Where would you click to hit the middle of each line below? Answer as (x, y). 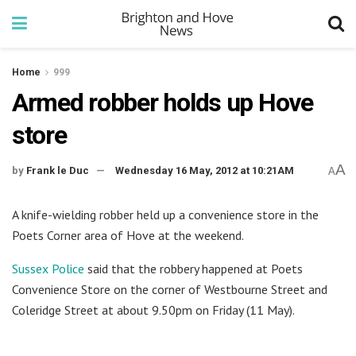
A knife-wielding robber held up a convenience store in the (165, 214)
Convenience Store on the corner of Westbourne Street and (170, 289)
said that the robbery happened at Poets (193, 268)
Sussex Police (48, 268)
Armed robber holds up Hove (163, 103)
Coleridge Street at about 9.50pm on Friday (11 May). (153, 310)
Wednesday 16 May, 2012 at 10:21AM (205, 171)
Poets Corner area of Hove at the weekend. (128, 235)
